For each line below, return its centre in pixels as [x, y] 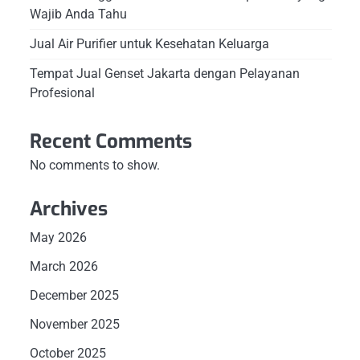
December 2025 [74, 295]
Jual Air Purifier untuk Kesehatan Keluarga [149, 43]
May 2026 [58, 237]
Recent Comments [110, 141]
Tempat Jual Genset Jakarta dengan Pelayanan [164, 73]
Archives [68, 209]
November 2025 [74, 324]
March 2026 [63, 266]
